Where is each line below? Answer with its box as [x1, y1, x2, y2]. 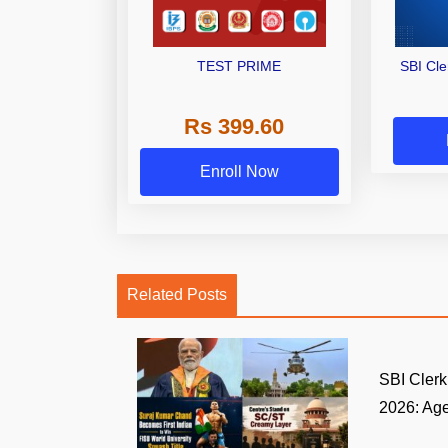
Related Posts [127, 285, 227, 303]
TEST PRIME [197, 57, 282, 74]
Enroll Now [199, 162, 279, 180]
